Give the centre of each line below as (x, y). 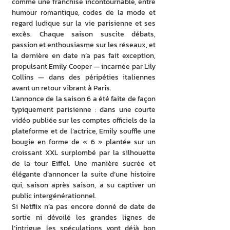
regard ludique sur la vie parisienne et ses (84, 23)
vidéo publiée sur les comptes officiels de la (84, 120)
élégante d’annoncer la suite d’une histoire (84, 174)
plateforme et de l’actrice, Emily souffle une (84, 131)
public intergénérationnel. (55, 196)
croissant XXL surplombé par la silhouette (84, 153)
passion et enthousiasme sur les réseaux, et (84, 45)
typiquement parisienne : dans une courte (84, 110)
